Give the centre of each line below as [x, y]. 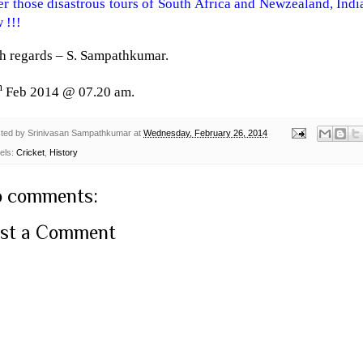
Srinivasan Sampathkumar [79, 132]
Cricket [30, 153]
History [64, 153]
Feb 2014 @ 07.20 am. [68, 92]
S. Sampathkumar [116, 56]
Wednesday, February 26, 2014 [205, 132]
